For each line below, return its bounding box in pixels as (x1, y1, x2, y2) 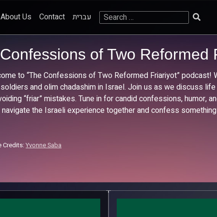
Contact (39, 11, 65, 23)
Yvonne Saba (26, 141, 62, 150)
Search (98, 10, 122, 22)
